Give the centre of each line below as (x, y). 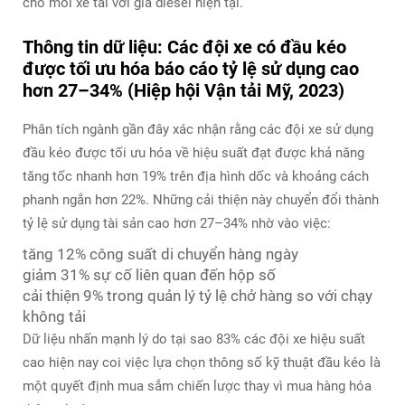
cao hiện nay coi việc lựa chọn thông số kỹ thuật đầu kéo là (202, 362)
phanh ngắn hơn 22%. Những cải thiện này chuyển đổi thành (201, 199)
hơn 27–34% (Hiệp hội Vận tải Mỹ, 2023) (184, 90)
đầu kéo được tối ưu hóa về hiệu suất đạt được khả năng (193, 152)
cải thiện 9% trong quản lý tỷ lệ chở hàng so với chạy (198, 295)
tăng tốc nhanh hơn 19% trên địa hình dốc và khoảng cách (196, 176)
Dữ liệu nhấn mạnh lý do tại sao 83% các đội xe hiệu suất (194, 339)
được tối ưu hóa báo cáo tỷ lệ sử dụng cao (191, 68)
